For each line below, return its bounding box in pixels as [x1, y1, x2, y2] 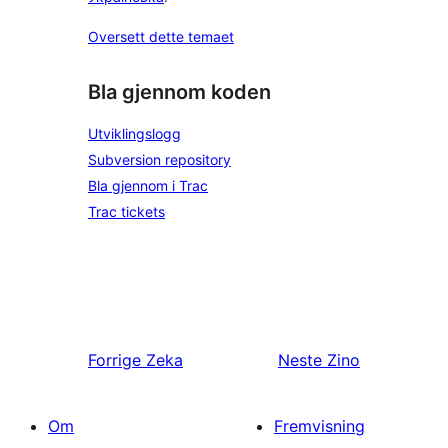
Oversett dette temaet [88, 28, 234, 46]
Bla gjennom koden [88, 80, 271, 105]
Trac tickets [88, 202, 165, 220]
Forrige [88, 349, 141, 370]
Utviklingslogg [88, 124, 181, 142]
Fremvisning [274, 415, 365, 436]
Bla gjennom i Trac [88, 176, 208, 194]
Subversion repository [88, 150, 231, 168]
